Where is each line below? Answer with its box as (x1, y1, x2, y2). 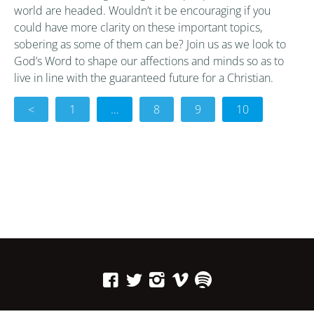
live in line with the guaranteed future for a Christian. (14, 70, 273, 86)
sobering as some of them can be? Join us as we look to (14, 36, 286, 53)
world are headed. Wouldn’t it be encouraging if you (14, 3, 271, 19)
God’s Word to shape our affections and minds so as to (14, 53, 284, 69)
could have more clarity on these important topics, (14, 20, 262, 36)
